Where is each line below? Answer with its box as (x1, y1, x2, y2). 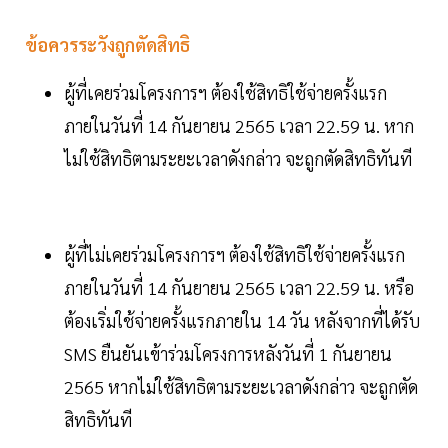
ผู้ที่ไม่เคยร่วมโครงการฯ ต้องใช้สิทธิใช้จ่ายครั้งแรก (64, 243, 405, 267)
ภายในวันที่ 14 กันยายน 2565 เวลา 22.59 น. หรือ (64, 276, 414, 300)
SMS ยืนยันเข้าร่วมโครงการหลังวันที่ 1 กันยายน (64, 342, 392, 366)
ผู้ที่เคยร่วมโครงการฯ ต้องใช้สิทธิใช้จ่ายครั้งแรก (64, 81, 387, 105)
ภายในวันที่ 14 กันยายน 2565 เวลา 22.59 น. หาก (64, 114, 414, 138)
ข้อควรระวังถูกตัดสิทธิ (25, 33, 190, 57)
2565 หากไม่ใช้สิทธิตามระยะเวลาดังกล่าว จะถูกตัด (64, 375, 418, 399)
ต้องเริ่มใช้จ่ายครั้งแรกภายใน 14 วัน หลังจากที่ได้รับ (64, 309, 420, 333)
